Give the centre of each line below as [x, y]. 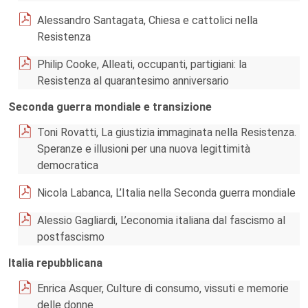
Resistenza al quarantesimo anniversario [133, 81]
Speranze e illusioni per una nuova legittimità [144, 149]
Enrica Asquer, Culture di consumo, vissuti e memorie [163, 288]
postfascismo [71, 237]
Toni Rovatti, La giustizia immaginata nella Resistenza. [167, 132]
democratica [68, 165]
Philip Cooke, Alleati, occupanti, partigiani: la [142, 64]
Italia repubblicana [55, 263]
